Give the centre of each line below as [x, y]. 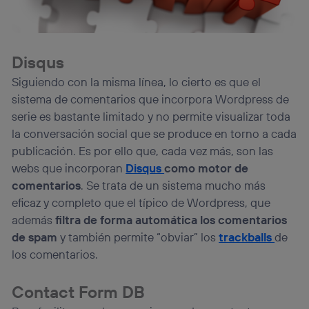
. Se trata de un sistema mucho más [173, 186]
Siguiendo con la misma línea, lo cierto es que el [137, 82]
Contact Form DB [79, 292]
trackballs [247, 237]
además [34, 220]
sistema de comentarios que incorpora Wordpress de [151, 99]
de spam [35, 237]
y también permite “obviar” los [138, 237]
